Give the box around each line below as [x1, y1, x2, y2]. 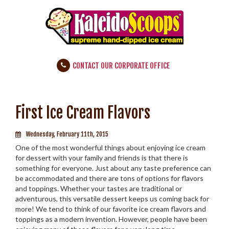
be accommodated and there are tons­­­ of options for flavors [15, 174, 203, 182]
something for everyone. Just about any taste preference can [15, 164, 211, 172]
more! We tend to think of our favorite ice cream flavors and [15, 204, 206, 213]
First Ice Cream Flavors [15, 103, 150, 122]
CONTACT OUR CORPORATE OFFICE [73, 61, 170, 71]
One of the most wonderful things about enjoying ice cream [15, 143, 205, 152]
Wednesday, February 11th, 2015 [26, 130, 108, 138]
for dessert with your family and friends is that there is [15, 153, 188, 162]
